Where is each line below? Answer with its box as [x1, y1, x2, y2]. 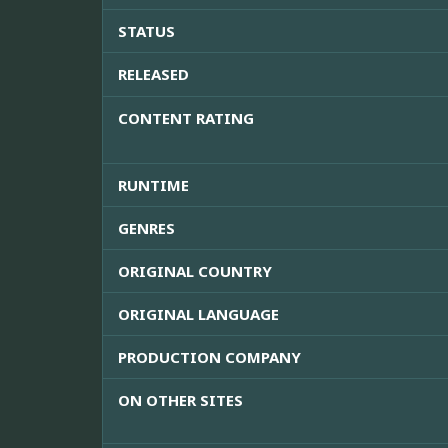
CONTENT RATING [118, 108, 254, 129]
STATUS [118, 21, 175, 42]
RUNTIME [118, 175, 189, 196]
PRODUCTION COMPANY [118, 347, 301, 368]
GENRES [118, 218, 175, 239]
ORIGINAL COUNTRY [118, 261, 272, 282]
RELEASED [118, 64, 189, 85]
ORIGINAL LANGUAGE [118, 304, 279, 325]
